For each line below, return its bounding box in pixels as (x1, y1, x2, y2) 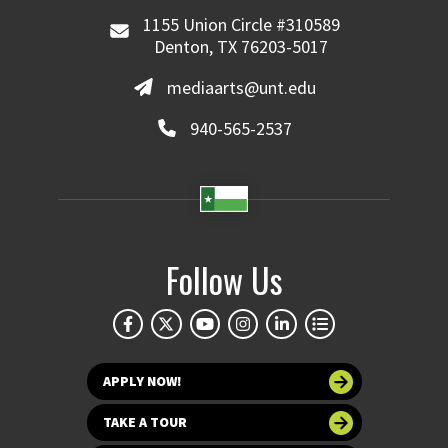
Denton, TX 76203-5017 (154, 35, 329, 59)
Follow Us (165, 253, 283, 305)
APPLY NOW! (102, 372, 182, 391)
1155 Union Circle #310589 (142, 13, 340, 37)
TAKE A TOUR (102, 413, 187, 432)
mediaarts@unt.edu (166, 75, 316, 99)
